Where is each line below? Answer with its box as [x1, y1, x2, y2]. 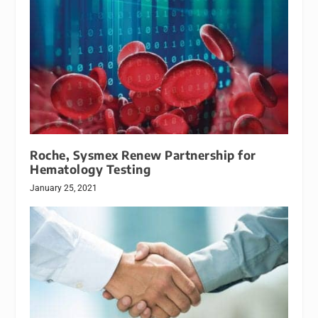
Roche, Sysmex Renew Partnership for [30, 148, 256, 163]
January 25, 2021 [30, 183, 98, 194]
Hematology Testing [30, 162, 151, 177]
